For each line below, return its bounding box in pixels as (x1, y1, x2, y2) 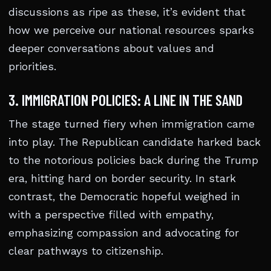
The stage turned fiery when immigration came (8, 118, 255, 131)
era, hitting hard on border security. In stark (8, 172, 236, 185)
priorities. (8, 60, 56, 73)
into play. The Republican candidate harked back (8, 136, 261, 149)
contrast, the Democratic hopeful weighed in (8, 191, 240, 203)
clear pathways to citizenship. (8, 245, 163, 258)
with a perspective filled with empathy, (8, 209, 214, 221)
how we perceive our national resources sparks (8, 24, 254, 37)
